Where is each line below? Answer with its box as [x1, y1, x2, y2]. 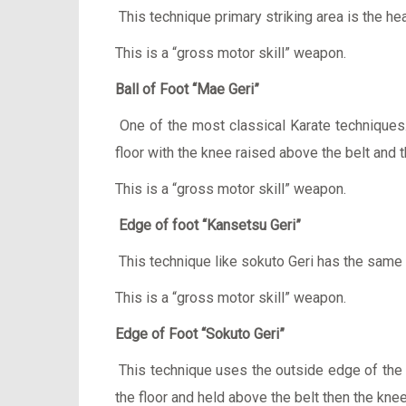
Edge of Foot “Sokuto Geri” [115, 325, 285, 343]
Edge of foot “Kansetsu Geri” [119, 217, 301, 234]
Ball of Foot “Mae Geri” [115, 81, 259, 98]
